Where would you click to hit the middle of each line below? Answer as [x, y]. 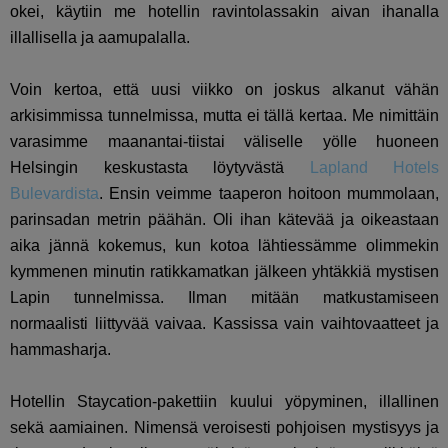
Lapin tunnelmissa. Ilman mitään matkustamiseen [225, 298]
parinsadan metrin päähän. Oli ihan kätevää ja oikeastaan [225, 220]
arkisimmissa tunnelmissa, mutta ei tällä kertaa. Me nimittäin [225, 116]
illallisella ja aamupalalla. [100, 38]
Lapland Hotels [374, 168]
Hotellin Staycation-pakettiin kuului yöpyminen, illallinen [225, 402]
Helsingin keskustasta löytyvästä [160, 168]
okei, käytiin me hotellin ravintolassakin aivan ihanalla [225, 12]
